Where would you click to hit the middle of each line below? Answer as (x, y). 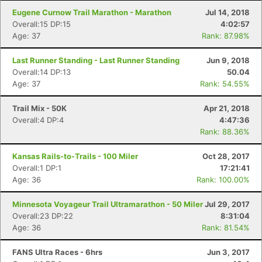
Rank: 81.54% (226, 227)
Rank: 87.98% (226, 36)
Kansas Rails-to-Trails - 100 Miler (75, 156)
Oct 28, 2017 (226, 156)
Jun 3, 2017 (228, 252)
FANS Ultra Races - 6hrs (57, 252)
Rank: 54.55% (225, 84)
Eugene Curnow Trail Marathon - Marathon (92, 12)
